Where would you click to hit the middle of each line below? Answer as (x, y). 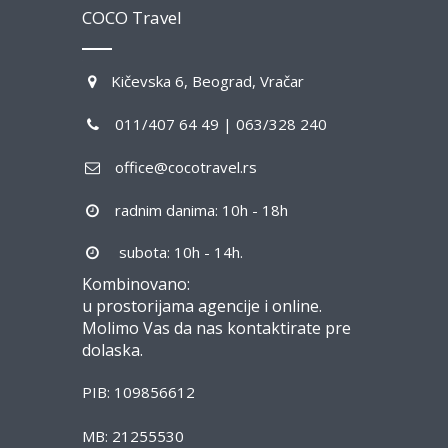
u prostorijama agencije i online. (202, 306)
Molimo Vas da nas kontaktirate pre (216, 328)
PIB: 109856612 (138, 392)
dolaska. (112, 350)
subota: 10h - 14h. (173, 252)
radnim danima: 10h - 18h (195, 210)
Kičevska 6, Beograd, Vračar (203, 81)
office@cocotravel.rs (180, 167)
